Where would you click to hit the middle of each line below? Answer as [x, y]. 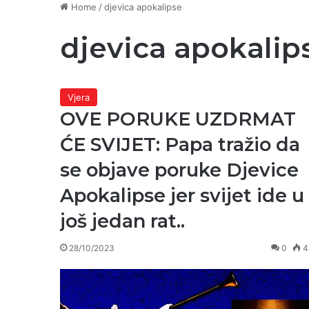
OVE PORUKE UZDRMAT [178, 119]
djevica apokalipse [143, 7]
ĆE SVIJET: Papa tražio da [180, 144]
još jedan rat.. [122, 221]
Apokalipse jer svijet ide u [182, 196]
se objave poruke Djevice [179, 170]
